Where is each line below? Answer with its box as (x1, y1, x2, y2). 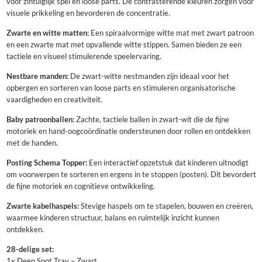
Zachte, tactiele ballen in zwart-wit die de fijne (74, 115, 229, 125)
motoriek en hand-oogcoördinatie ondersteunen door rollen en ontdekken (6, 127, 250, 136)
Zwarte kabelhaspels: (6, 202, 79, 211)
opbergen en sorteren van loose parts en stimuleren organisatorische (6, 84, 236, 93)
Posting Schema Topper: (6, 158, 87, 168)
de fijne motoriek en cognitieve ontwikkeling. (6, 182, 155, 191)
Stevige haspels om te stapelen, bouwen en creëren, (78, 202, 253, 211)
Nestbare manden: (6, 72, 68, 81)
